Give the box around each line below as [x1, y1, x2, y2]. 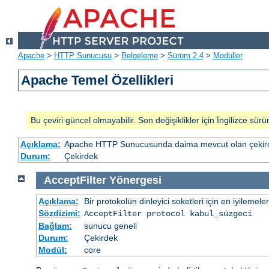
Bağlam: [38, 220, 72, 231]
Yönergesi [109, 174, 162, 187]
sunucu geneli [83, 220, 137, 231]
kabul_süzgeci [189, 208, 252, 219]
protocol [146, 208, 185, 219]
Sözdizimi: [38, 208, 80, 218]
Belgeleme [121, 51, 158, 61]
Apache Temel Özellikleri [21, 73, 174, 88]
